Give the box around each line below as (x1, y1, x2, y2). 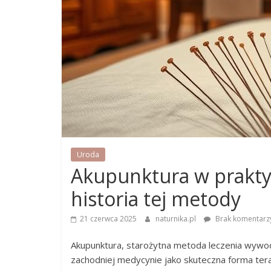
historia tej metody (71, 186, 241, 212)
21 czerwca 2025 (80, 214, 137, 224)
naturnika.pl (155, 214, 198, 224)
